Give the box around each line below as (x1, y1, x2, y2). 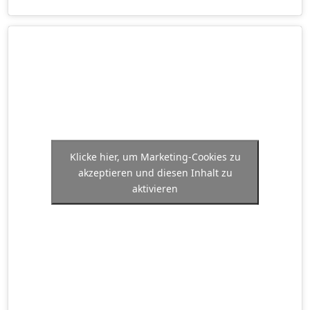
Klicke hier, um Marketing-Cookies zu (69, 149, 241, 163)
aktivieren (132, 181, 178, 195)
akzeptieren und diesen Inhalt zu (77, 165, 232, 179)
